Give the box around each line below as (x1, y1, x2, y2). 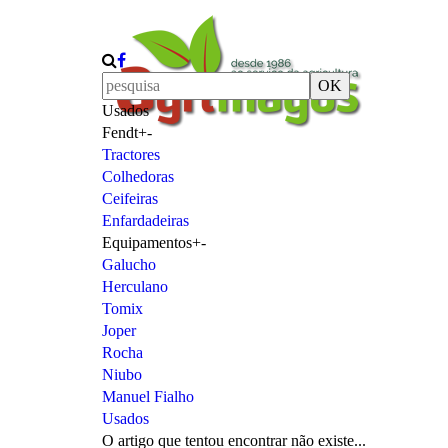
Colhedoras (102, 168, 174, 185)
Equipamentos (102, 234, 192, 251)
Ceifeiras (102, 190, 158, 207)
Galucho (102, 256, 156, 273)
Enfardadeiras (102, 212, 189, 229)
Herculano (102, 278, 168, 295)
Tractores (102, 146, 160, 163)
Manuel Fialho (102, 388, 194, 405)
